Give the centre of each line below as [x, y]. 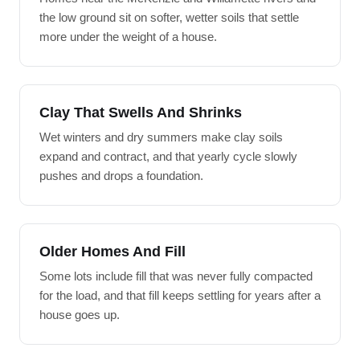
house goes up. [80, 315]
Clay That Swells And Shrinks [141, 112]
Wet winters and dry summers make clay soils [161, 137]
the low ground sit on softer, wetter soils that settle [169, 17]
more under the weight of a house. [128, 37]
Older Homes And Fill [112, 252]
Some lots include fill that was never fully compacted [176, 276]
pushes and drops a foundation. [121, 176]
